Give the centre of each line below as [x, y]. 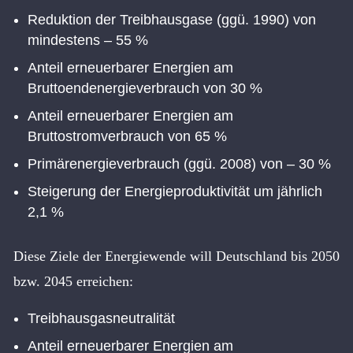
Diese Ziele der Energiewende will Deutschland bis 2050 [176, 256]
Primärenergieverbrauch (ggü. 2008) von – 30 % [179, 163]
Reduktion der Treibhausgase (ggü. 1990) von [172, 19]
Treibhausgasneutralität [101, 318]
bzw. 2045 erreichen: [73, 281]
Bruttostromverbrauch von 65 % [127, 136]
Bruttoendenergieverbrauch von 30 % [145, 88]
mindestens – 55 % [88, 40]
